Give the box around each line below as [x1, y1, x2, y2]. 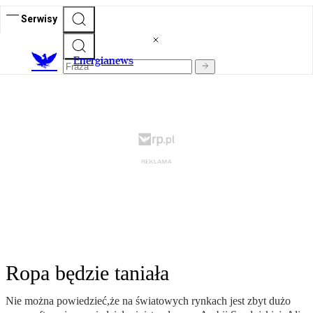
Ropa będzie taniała [6, 261, 169, 285]
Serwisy [21, 13, 57, 24]
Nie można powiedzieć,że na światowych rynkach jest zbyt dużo [6, 295, 291, 307]
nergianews [80, 54, 133, 68]
